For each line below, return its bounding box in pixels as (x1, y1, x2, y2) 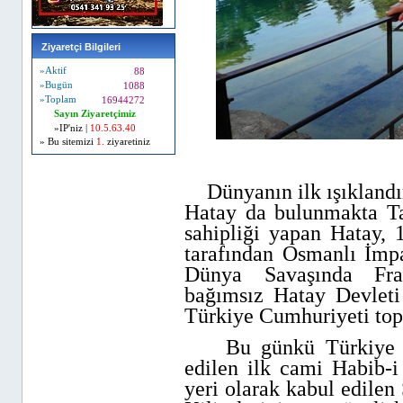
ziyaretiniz (107, 137, 150, 147)
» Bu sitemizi (40, 137, 96, 147)
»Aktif (40, 66, 67, 76)
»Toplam (40, 94, 76, 104)
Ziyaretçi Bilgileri (41, 41, 121, 52)
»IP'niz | (54, 123, 87, 133)
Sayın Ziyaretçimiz (54, 109, 136, 119)
